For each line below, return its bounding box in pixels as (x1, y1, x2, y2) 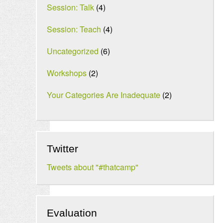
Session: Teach (47, 23, 101, 35)
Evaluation (47, 207, 97, 219)
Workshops (47, 67, 87, 79)
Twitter (47, 143, 78, 154)
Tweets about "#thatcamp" (47, 161, 138, 173)
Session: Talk (47, 1, 94, 13)
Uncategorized (47, 45, 99, 57)
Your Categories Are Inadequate (47, 89, 160, 101)
